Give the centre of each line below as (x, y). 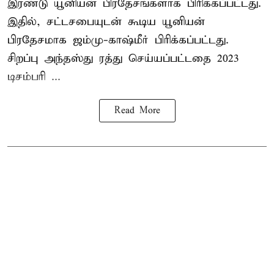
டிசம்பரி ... (34, 76)
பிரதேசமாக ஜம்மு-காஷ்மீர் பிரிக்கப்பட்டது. (118, 40)
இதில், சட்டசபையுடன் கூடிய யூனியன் (106, 21)
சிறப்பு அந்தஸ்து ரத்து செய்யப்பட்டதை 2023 (123, 58)
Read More (137, 110)
